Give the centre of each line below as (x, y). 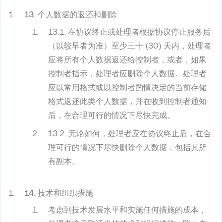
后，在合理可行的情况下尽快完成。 (111, 115)
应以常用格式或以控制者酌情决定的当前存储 (127, 87)
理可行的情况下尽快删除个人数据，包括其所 (127, 148)
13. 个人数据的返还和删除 (71, 15)
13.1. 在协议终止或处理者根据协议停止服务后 (129, 32)
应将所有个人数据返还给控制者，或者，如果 (127, 59)
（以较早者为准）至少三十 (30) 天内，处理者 (130, 46)
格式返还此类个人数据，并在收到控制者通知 (127, 101)
